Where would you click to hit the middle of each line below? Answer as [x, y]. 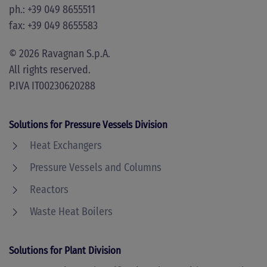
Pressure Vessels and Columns [96, 167]
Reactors [49, 190]
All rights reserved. [50, 70]
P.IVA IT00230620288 [52, 86]
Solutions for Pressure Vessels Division [88, 125]
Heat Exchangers [66, 145]
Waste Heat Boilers [71, 212]
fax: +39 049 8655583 [53, 26]
